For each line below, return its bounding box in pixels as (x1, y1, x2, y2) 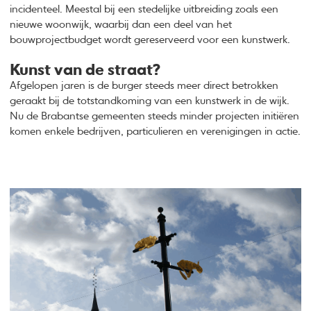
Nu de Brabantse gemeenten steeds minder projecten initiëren (10, 111, 300, 122)
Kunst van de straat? (10, 63, 161, 79)
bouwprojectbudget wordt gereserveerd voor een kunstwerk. (10, 34, 291, 45)
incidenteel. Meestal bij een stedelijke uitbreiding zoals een (10, 3, 279, 15)
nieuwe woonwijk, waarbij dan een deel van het (10, 19, 233, 30)
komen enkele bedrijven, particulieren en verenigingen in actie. (10, 126, 301, 137)
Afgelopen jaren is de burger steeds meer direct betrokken (10, 81, 279, 92)
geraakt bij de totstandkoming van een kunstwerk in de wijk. (10, 96, 290, 107)
